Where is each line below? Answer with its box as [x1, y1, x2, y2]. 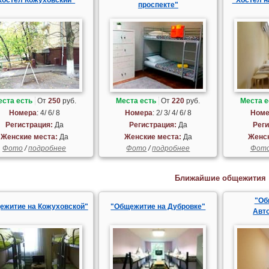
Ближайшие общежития [174, 174, 266, 183]
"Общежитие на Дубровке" [110, 202, 206, 211]
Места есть [116, 97, 157, 106]
